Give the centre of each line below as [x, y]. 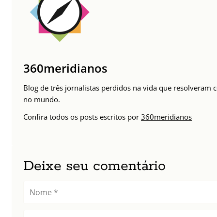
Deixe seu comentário [94, 166]
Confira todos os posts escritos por [82, 117]
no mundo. [42, 100]
